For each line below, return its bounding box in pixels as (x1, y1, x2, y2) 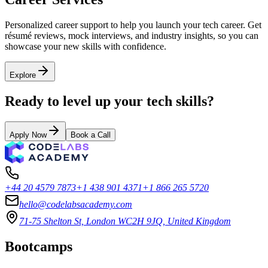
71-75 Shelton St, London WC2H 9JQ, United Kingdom (19, 215, 231, 226)
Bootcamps (5, 238, 72, 254)
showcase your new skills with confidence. (5, 41, 166, 51)
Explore (10, 71, 36, 80)
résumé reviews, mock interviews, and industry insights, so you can (5, 31, 258, 41)
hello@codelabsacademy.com (19, 199, 132, 209)
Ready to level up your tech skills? (5, 93, 214, 109)
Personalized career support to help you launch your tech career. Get (5, 20, 261, 30)
